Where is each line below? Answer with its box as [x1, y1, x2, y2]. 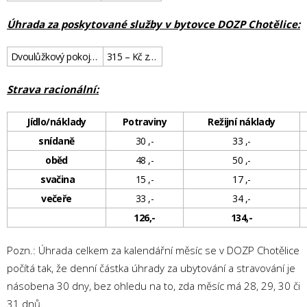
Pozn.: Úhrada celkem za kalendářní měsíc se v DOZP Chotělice [7, 243, 299, 257]
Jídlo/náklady [27, 115, 86, 128]
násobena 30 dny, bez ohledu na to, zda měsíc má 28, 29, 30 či [7, 279, 300, 293]
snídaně [38, 134, 75, 147]
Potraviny [123, 115, 167, 128]
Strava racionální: [7, 82, 99, 96]
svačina [38, 173, 75, 186]
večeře [41, 192, 72, 205]
